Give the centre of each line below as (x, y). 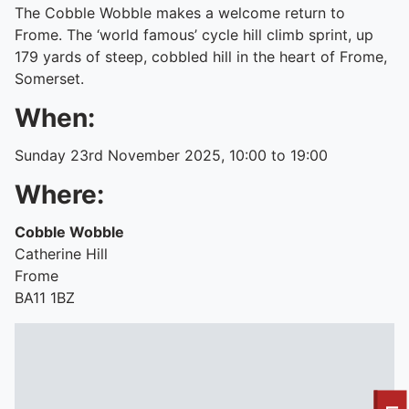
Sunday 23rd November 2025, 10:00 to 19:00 (171, 155)
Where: (59, 194)
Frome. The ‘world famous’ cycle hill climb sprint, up (194, 35)
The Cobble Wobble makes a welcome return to (180, 13)
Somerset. (49, 79)
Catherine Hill (61, 254)
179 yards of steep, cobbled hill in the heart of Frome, (201, 57)
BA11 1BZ (45, 298)
